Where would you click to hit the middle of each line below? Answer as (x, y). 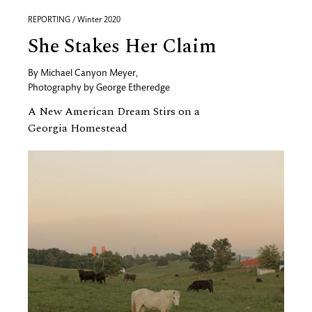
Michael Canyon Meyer (88, 74)
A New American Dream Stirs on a (114, 111)
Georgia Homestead (78, 128)
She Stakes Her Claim (122, 46)
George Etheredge (133, 88)
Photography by (62, 88)
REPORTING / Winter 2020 (74, 20)
